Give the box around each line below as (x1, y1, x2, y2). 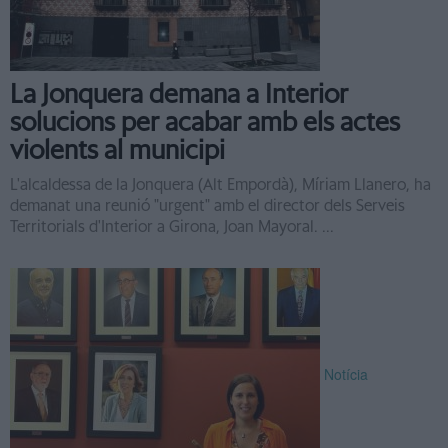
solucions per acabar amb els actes (10, 110, 400, 136)
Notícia (324, 363, 368, 384)
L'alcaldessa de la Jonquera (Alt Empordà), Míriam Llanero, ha (10, 177, 431, 193)
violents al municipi (10, 138, 225, 164)
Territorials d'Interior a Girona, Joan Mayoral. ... (10, 219, 334, 235)
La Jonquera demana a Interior (10, 82, 348, 108)
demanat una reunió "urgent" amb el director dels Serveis (10, 198, 405, 214)
